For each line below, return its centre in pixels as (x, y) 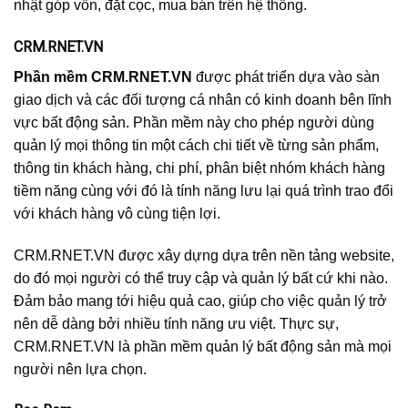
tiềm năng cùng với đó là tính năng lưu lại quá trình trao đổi (204, 190)
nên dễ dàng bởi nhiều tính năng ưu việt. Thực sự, (176, 323)
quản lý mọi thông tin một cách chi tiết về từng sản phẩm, (196, 145)
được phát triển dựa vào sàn (286, 76)
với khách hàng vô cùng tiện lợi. (117, 213)
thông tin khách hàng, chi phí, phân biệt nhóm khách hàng (199, 168)
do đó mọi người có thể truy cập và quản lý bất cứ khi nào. (201, 278)
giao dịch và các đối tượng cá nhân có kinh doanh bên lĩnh (203, 99)
